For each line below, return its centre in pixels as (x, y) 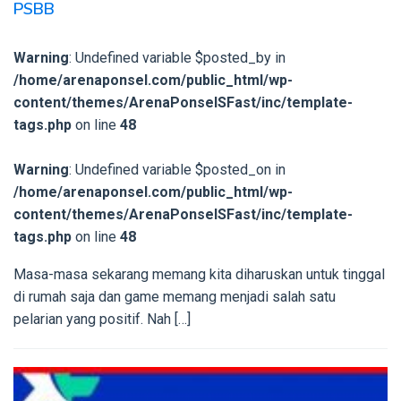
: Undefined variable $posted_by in (177, 57)
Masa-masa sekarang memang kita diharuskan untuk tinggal (199, 274)
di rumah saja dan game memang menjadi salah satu (175, 296)
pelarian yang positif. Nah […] (102, 319)
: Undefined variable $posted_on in (177, 169)
